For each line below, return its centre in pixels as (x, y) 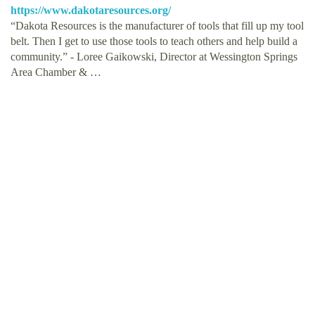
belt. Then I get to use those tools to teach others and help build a (154, 41)
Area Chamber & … (56, 72)
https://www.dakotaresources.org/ (91, 10)
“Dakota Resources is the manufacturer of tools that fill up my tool (157, 25)
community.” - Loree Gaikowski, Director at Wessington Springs (154, 56)
